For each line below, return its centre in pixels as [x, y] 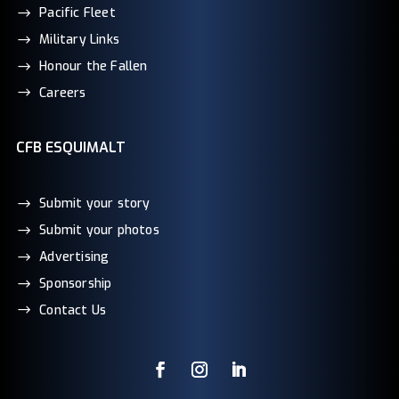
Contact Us [73, 310]
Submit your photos [99, 231]
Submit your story [95, 204]
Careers [63, 93]
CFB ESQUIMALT [70, 148]
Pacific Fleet [77, 13]
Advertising [74, 257]
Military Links [79, 40]
